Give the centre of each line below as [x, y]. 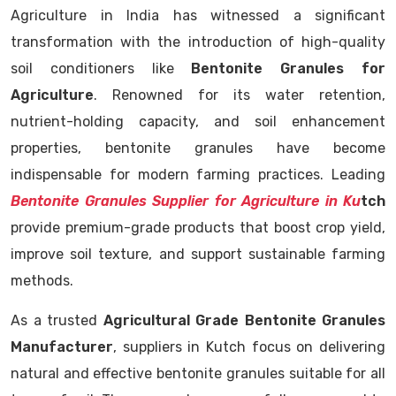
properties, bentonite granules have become [198, 148]
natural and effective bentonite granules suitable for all [198, 373]
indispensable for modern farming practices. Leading [198, 175]
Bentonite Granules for [289, 69]
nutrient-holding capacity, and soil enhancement [198, 122]
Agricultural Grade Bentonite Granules [244, 320]
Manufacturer [62, 347]
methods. [42, 281]
